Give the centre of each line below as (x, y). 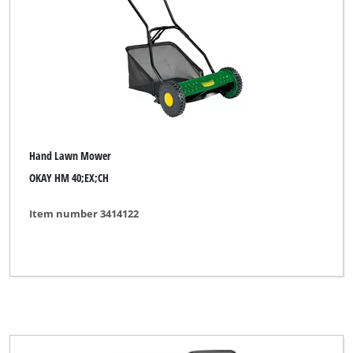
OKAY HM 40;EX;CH (69, 178)
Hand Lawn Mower (71, 155)
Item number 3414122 (84, 213)
